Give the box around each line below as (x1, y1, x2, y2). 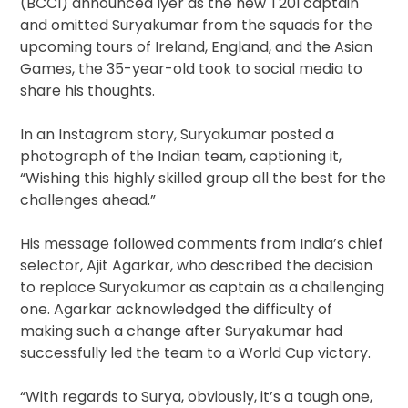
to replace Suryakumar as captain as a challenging (20, 276, 385, 298)
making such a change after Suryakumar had (20, 320, 343, 342)
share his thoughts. (20, 79, 156, 101)
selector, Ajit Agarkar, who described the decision (20, 254, 373, 276)
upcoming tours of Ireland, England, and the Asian (20, 36, 373, 57)
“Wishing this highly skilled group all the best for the (20, 167, 387, 189)
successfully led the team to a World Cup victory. (20, 342, 372, 363)
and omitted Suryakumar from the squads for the (20, 14, 373, 36)
